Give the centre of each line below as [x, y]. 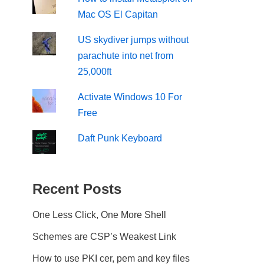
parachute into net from [126, 56]
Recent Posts [77, 189]
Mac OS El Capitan [118, 14]
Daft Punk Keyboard [120, 138]
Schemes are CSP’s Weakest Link [104, 237]
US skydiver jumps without [133, 40]
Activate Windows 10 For [130, 97]
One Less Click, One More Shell [99, 215]
